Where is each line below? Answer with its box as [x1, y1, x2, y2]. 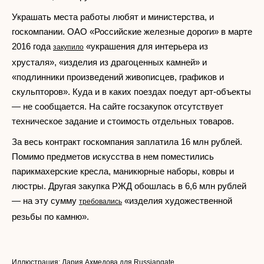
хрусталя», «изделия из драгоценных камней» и [12, 57, 207, 67]
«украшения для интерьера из [84, 41, 208, 51]
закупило [53, 43, 84, 51]
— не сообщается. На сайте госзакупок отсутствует [12, 101, 223, 111]
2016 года [12, 41, 53, 51]
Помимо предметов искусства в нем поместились [12, 151, 214, 161]
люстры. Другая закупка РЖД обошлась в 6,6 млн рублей [12, 181, 246, 191]
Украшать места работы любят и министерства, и [12, 12, 214, 22]
